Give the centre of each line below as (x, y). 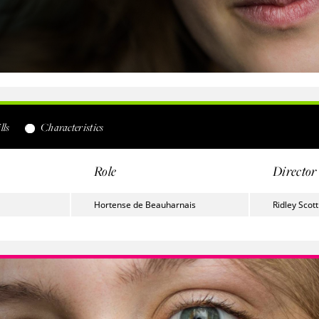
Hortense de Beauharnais (145, 205)
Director (295, 171)
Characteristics (71, 127)
